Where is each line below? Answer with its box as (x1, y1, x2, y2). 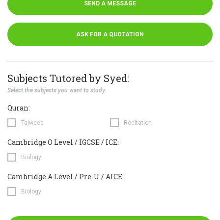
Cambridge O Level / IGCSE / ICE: (7, 137, 119, 147)
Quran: (7, 103, 30, 112)
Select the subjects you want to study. (7, 87, 106, 94)
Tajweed (21, 119, 44, 126)
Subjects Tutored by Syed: (7, 72, 129, 84)
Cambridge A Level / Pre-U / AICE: (7, 172, 124, 181)
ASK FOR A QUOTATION (76, 31, 144, 38)
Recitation (124, 119, 152, 126)
